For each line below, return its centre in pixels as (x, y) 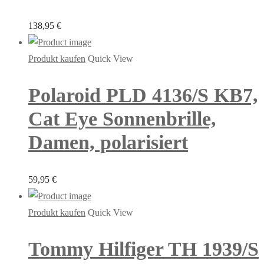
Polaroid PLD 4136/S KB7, (143, 95)
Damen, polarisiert (108, 143)
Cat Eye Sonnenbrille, (122, 119)
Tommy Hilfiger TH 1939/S (143, 249)
